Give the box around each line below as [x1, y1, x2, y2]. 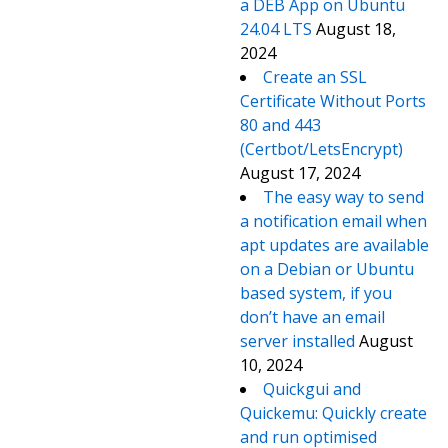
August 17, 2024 [240, 162, 360, 184]
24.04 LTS [240, 18, 312, 40]
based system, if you [240, 282, 392, 304]
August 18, [316, 18, 396, 40]
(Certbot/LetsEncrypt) [240, 138, 403, 160]
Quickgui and [263, 378, 361, 400]
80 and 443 [240, 114, 321, 136]
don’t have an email [240, 306, 385, 328]
